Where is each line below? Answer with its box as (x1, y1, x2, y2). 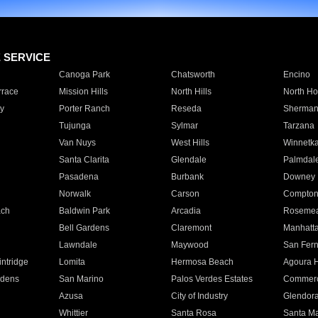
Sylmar (170, 121, 198, 131)
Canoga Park (58, 70, 110, 79)
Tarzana (283, 121, 314, 131)
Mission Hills (58, 87, 108, 97)
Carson (170, 189, 199, 199)
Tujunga (58, 121, 91, 131)
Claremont (170, 223, 212, 233)
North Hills (170, 87, 212, 97)
